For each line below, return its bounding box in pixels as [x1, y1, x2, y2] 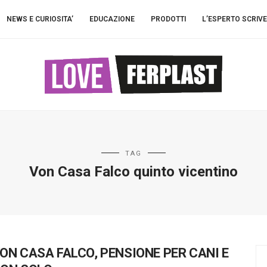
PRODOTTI [150, 15, 186, 23]
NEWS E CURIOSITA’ [6, 15, 73, 23]
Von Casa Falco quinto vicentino [29, 163, 238, 180]
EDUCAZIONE [89, 15, 135, 23]
